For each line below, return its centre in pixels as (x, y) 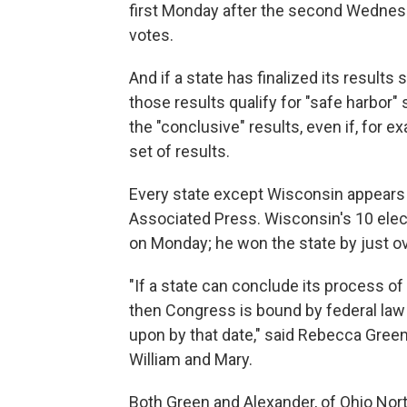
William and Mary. (191, 359)
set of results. (179, 151)
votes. (151, 35)
